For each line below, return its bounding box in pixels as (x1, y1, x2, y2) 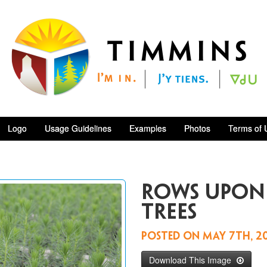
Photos (184, 122, 210, 134)
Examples (129, 122, 166, 134)
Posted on (141, 232, 203, 242)
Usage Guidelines (44, 122, 111, 134)
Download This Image (148, 254, 234, 266)
